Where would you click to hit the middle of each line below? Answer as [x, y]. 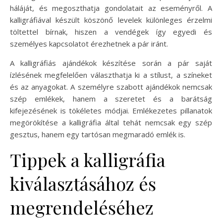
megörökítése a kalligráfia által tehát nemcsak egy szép [111, 122]
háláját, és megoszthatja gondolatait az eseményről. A [111, 8]
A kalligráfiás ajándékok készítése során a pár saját [111, 63]
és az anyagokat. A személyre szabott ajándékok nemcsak [111, 86]
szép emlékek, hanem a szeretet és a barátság [111, 98]
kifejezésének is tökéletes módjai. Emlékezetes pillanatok [111, 110]
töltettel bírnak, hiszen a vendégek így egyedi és [111, 31]
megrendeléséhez [82, 207]
